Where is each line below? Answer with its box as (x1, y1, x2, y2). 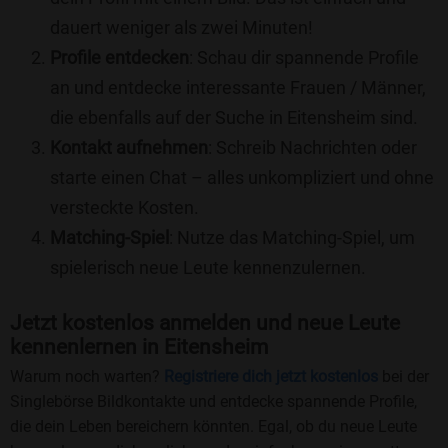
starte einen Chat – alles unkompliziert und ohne (50, 167, 434, 189)
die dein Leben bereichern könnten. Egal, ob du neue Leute (10, 416, 417, 436)
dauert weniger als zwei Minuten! (50, 17, 313, 39)
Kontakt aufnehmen (50, 137, 208, 159)
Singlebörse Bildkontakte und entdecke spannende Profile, (10, 391, 417, 411)
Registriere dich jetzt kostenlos (164, 366, 378, 386)
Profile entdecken (50, 47, 189, 69)
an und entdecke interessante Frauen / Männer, (50, 77, 426, 99)
